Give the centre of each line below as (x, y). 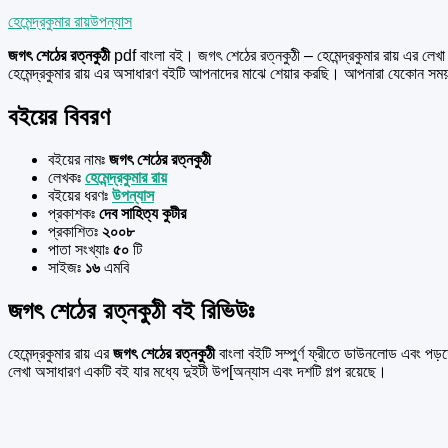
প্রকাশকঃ (71, 213)
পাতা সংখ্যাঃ (78, 249)
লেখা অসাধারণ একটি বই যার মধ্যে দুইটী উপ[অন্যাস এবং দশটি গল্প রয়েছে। (197, 371)
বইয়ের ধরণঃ (80, 195)
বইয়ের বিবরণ (59, 116)
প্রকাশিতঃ (73, 231)
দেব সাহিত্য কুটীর (140, 213)
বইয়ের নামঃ (76, 159)
